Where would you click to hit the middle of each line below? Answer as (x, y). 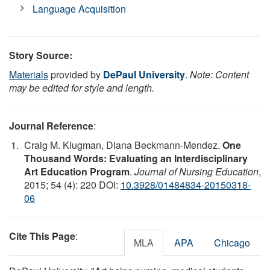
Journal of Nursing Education (196, 171)
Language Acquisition (80, 8)
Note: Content (219, 74)
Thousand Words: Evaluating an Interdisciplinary (136, 158)
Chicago (232, 242)
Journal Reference (51, 125)
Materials (29, 74)
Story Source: (41, 55)
